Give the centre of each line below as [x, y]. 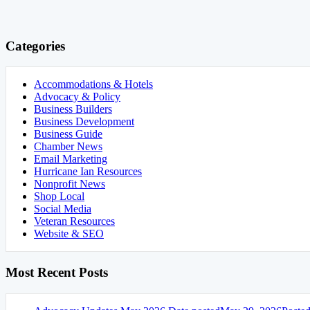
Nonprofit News [70, 184]
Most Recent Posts [57, 273]
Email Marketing [71, 159]
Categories [35, 46]
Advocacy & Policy [77, 97]
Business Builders [73, 109]
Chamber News [68, 147]
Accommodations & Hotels [93, 84]
